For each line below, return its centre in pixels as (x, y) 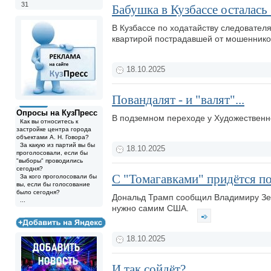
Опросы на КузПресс (57, 113)
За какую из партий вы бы (56, 145)
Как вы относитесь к (47, 121)
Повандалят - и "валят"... (178, 100)
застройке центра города (54, 129)
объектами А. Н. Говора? (53, 137)
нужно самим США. (152, 208)
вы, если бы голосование (53, 184)
